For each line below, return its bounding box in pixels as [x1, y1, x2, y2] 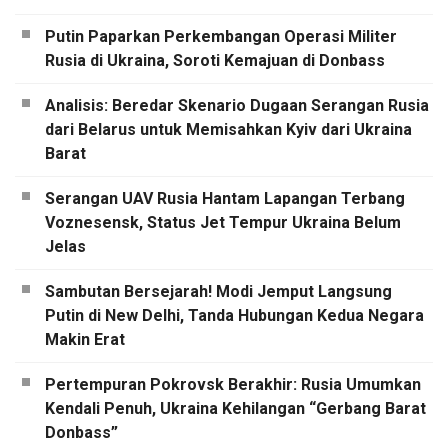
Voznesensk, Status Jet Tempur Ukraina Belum [45, 213, 401, 233]
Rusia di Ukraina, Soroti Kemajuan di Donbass [45, 51, 385, 71]
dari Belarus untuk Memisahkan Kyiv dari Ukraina [45, 120, 412, 140]
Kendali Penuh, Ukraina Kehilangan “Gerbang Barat [45, 399, 426, 419]
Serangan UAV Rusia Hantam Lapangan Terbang [45, 189, 405, 209]
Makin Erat [45, 330, 125, 350]
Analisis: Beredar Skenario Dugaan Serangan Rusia [45, 96, 429, 116]
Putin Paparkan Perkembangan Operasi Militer [45, 27, 397, 47]
